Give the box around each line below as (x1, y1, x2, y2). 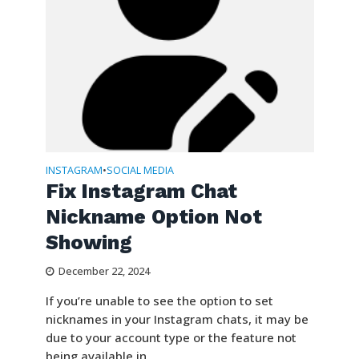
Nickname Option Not (45, 205, 262, 229)
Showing (45, 231, 132, 255)
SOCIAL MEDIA (106, 163, 174, 178)
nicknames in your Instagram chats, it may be (45, 311, 309, 328)
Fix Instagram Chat (45, 179, 237, 204)
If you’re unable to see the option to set (45, 292, 273, 309)
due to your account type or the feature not (45, 329, 296, 346)
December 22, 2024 (58, 264, 150, 279)
